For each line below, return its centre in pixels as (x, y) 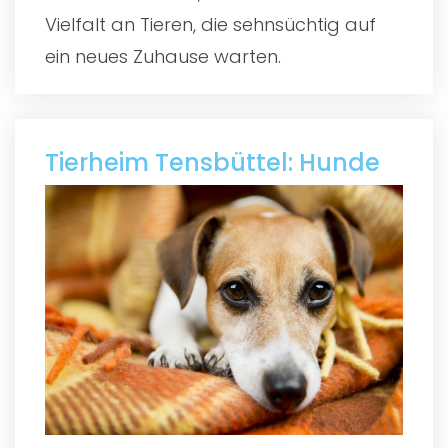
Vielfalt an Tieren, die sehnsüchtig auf (210, 24)
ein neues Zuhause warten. (163, 56)
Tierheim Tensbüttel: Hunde (212, 162)
